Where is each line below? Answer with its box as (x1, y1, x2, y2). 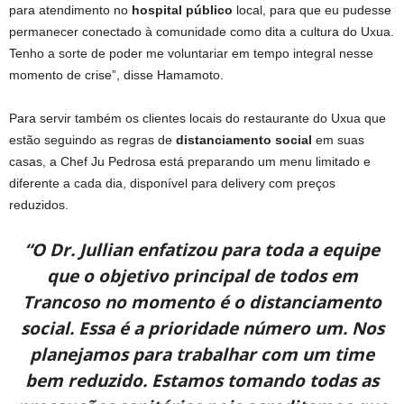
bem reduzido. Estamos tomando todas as (25, 368, 379, 392)
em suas (312, 132, 364, 147)
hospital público (132, 2, 233, 17)
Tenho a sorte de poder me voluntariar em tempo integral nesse (9, 45, 373, 60)
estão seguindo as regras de (9, 132, 176, 147)
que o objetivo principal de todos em (46, 263, 358, 288)
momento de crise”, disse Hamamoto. (9, 67, 224, 82)
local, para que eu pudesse (233, 2, 391, 17)
